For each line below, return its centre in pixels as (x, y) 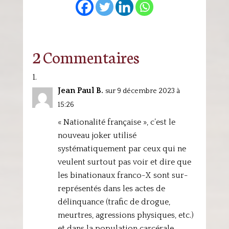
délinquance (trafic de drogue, (114, 202)
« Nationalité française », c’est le (116, 122)
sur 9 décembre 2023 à (142, 91)
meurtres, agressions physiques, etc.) (125, 215)
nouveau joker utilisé (97, 135)
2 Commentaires (86, 56)
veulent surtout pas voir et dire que (124, 162)
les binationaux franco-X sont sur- (123, 175)
